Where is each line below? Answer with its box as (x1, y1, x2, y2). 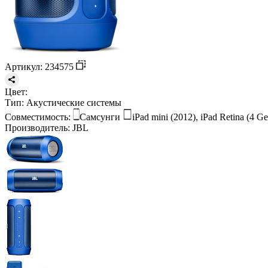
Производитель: (5, 122, 70, 133)
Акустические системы (24, 97, 121, 108)
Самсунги (80, 111, 123, 122)
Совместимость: (5, 111, 71, 122)
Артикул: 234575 (5, 61, 76, 72)
